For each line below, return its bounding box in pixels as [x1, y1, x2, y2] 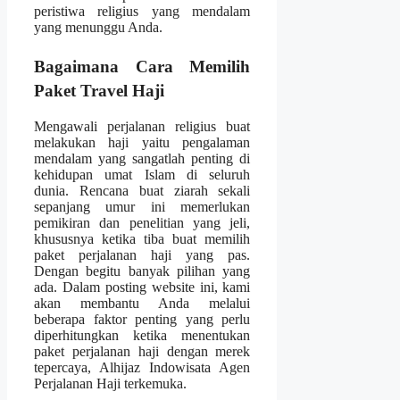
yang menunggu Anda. [34, 19, 162, 35]
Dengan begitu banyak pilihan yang [34, 263, 251, 279]
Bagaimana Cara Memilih [34, 56, 251, 76]
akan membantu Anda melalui [34, 296, 251, 312]
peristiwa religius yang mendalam [34, 3, 251, 19]
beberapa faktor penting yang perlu [34, 312, 251, 328]
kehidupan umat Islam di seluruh [34, 167, 251, 183]
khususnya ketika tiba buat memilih [34, 231, 251, 247]
